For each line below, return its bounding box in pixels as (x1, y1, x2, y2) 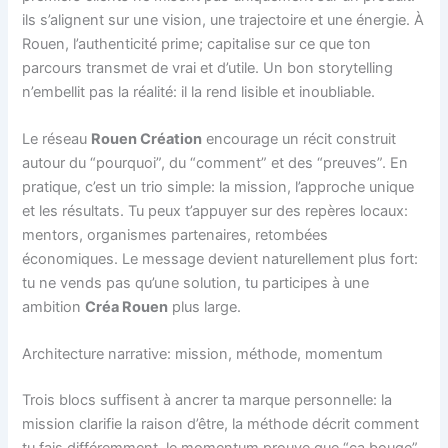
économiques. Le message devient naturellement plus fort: (22, 250, 419, 269)
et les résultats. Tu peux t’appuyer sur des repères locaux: (22, 202, 409, 221)
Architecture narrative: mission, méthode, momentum (22, 345, 384, 364)
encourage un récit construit (202, 130, 397, 149)
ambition (22, 298, 86, 317)
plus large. (168, 298, 242, 317)
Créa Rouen (85, 298, 169, 317)
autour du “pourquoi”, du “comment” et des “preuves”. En (22, 154, 409, 173)
